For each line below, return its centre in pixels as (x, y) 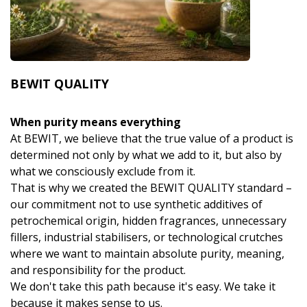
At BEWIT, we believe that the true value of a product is (152, 139)
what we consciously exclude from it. (103, 172)
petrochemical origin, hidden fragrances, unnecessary (148, 221)
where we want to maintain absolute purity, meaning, (147, 254)
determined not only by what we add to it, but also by (146, 155)
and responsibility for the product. (98, 270)
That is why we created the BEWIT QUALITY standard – (151, 188)
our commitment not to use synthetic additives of (136, 205)
